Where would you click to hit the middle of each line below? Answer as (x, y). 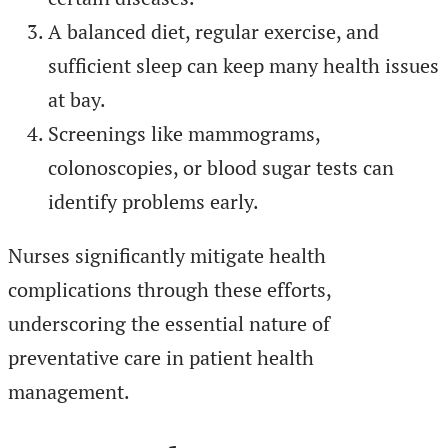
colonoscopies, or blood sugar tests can (221, 167)
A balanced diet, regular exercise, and (213, 31)
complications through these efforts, (169, 289)
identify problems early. (153, 201)
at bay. (77, 99)
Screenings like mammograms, (184, 133)
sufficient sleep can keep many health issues (243, 65)
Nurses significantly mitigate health (167, 255)
